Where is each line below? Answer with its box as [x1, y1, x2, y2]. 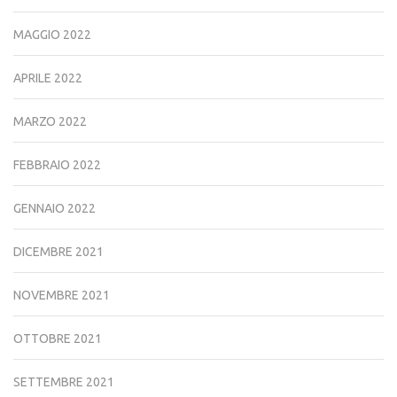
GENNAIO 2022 [13, 200, 96, 215]
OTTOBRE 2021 [13, 331, 102, 346]
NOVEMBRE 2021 [13, 287, 110, 302]
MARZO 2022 [13, 113, 87, 128]
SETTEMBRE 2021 [13, 374, 114, 389]
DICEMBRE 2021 [13, 244, 104, 259]
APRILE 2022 [13, 70, 82, 85]
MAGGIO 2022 [13, 27, 91, 42]
